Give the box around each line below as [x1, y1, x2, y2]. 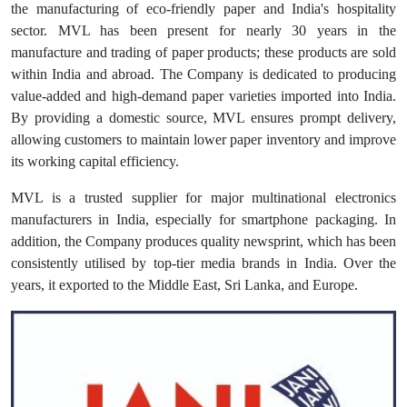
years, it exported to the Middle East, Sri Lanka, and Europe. [11, 277, 358, 293]
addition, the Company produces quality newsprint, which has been [11, 233, 396, 250]
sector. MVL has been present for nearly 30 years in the [11, 23, 396, 39]
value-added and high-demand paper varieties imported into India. [11, 88, 396, 104]
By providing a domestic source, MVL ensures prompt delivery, [11, 110, 396, 126]
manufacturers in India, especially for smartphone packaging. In [11, 212, 396, 228]
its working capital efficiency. [11, 154, 179, 170]
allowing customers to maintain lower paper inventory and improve [11, 132, 396, 148]
